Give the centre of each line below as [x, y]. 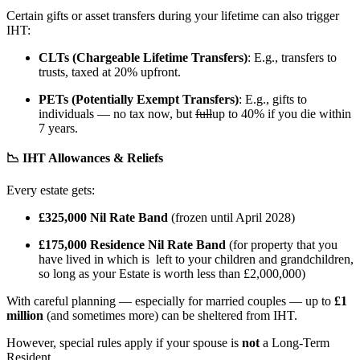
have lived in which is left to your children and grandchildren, [196, 260]
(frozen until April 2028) [233, 218]
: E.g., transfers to [292, 58]
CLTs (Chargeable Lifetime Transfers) [143, 58]
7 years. [60, 129]
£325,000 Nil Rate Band [103, 218]
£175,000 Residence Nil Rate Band [132, 245]
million [25, 316]
